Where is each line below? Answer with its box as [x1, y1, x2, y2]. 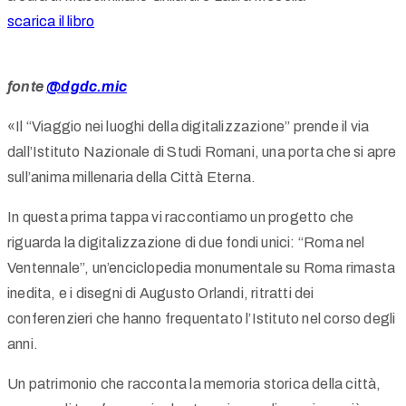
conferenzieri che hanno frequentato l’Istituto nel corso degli [7, 311, 396, 327]
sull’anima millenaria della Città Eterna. [7, 169, 256, 186]
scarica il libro [7, 14, 95, 30]
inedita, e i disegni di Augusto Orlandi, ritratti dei [7, 285, 314, 302]
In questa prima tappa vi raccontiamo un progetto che [7, 209, 354, 226]
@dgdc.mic [46, 79, 127, 95]
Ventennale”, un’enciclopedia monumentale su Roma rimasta [7, 260, 396, 276]
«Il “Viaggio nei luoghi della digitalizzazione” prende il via [7, 119, 370, 135]
